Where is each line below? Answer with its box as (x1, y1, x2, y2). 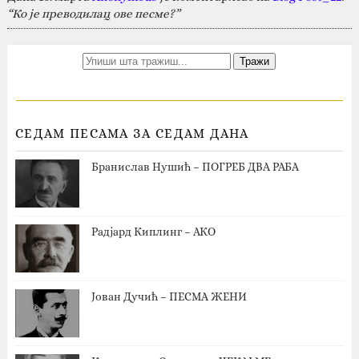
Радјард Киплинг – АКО (91, 224, 216, 238)
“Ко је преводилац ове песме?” (6, 6, 180, 21)
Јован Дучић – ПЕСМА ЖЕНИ (91, 289, 247, 303)
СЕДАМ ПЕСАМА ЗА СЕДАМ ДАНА (14, 125, 249, 141)
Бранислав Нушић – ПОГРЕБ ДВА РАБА (91, 159, 299, 173)
